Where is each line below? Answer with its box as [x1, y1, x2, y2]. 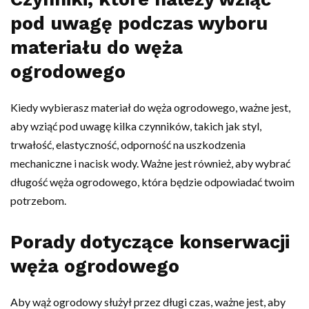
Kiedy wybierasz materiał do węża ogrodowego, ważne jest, [10, 100, 290, 114]
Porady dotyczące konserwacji [10, 230, 290, 253]
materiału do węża [10, 36, 183, 59]
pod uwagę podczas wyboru [10, 12, 268, 34]
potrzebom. [10, 193, 66, 207]
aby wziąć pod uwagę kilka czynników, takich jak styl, [10, 119, 261, 132]
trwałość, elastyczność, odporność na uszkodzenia [10, 137, 246, 151]
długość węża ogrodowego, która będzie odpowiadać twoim [10, 175, 295, 188]
